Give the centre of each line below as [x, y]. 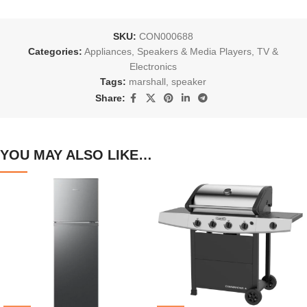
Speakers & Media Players [195, 51]
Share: [110, 98]
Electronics [153, 66]
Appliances [108, 51]
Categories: [56, 51]
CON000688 [167, 36]
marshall [148, 81]
